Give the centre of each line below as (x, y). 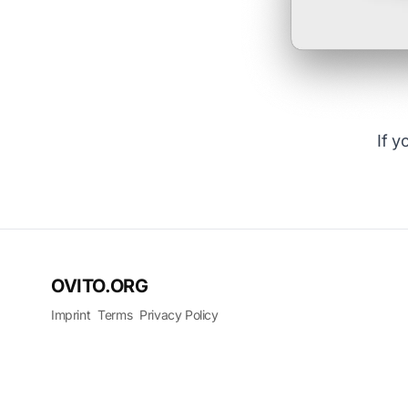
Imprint (71, 314)
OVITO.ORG (100, 286)
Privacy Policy (179, 314)
